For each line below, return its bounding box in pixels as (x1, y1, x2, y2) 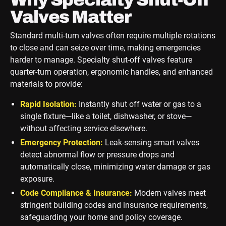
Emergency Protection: (20, 138, 103, 148)
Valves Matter (10, 8, 132, 27)
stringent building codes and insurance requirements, (20, 200, 208, 210)
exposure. (20, 174, 54, 184)
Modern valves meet (132, 188, 206, 198)
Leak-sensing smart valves (102, 138, 199, 148)
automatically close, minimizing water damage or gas (20, 162, 210, 172)
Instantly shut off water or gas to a (76, 99, 201, 109)
